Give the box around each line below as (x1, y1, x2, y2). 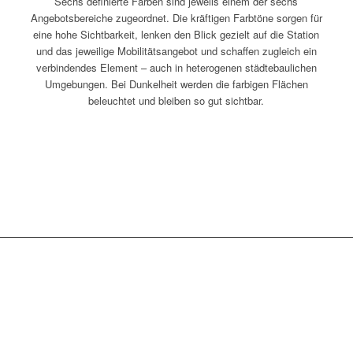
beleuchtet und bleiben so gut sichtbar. (88, 92, 265, 108)
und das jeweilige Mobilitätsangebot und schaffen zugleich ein (35, 43, 317, 58)
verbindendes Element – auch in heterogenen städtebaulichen (35, 59, 317, 75)
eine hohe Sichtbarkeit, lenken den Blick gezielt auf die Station (33, 26, 320, 42)
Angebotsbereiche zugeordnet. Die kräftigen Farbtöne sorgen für (30, 9, 322, 25)
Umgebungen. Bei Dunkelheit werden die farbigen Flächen (44, 76, 308, 91)
